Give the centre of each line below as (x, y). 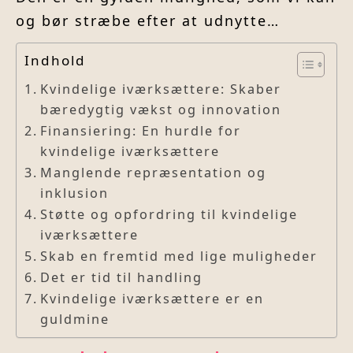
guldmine (75, 320)
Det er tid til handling (122, 278)
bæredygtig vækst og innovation (161, 110)
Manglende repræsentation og (154, 173)
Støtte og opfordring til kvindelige (169, 215)
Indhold (55, 61)
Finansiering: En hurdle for (141, 131)
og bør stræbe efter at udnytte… (148, 21)
